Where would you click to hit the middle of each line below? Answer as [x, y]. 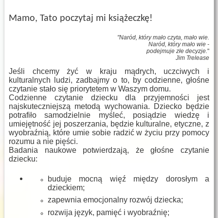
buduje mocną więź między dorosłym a [128, 179]
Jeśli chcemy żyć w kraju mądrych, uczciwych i [109, 72]
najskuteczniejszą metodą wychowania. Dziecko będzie [109, 107]
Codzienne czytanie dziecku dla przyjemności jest [109, 98]
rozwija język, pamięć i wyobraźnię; [109, 212]
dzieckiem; [66, 188]
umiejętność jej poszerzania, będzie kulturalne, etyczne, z [109, 124]
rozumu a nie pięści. [43, 142]
